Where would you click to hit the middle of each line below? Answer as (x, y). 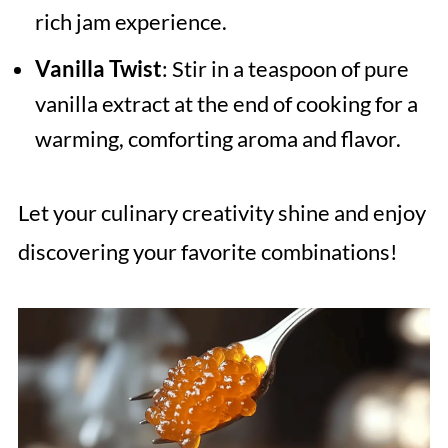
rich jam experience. (130, 22)
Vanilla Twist (98, 69)
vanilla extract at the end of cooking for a (226, 104)
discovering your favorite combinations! (207, 252)
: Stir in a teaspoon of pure (285, 69)
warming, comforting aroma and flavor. (217, 139)
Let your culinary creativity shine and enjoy (221, 213)
